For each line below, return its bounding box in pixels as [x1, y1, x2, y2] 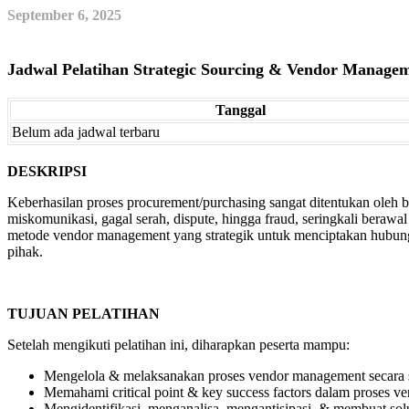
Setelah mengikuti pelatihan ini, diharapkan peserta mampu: [7, 336, 350, 352]
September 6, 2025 [7, 6, 121, 23]
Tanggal [215, 101, 266, 118]
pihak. [7, 243, 43, 259]
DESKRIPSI [7, 163, 87, 179]
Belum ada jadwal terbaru [12, 123, 160, 140]
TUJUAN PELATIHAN [7, 305, 160, 321]
